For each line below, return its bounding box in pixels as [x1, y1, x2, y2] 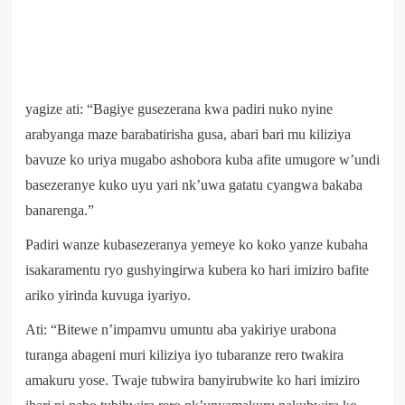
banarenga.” [24, 202, 94, 218]
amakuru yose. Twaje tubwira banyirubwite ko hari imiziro [24, 372, 360, 388]
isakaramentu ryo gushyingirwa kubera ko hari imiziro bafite [24, 261, 369, 278]
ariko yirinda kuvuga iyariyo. [24, 287, 191, 303]
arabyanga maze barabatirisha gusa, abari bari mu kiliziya [24, 126, 351, 142]
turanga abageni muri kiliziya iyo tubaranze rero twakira [24, 346, 344, 363]
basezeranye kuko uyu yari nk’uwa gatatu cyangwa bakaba [24, 176, 363, 193]
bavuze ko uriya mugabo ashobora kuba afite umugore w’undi [24, 151, 380, 167]
